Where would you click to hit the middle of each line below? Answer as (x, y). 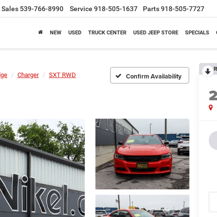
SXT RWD (62, 75)
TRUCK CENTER (107, 33)
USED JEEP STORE (156, 33)
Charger (28, 75)
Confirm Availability (154, 76)
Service (81, 9)
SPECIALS (197, 33)
